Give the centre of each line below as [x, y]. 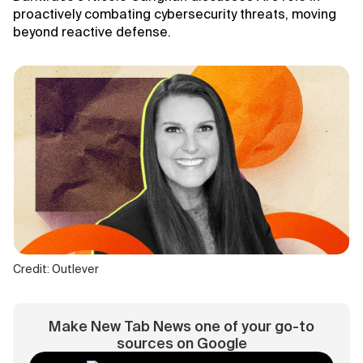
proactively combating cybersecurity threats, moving [175, 14]
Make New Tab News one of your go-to [181, 327]
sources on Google [181, 344]
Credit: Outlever [56, 269]
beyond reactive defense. [92, 32]
